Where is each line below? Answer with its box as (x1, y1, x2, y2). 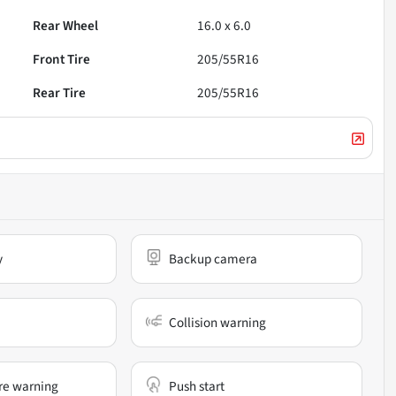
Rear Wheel (33, 15, 99, 35)
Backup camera (169, 248, 258, 269)
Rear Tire (33, 82, 87, 103)
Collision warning (169, 312, 267, 332)
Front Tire (33, 49, 91, 69)
